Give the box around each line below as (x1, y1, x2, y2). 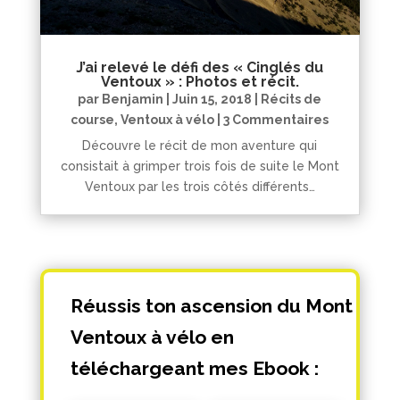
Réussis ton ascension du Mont (70, 294, 353, 317)
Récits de (261, 91, 322, 106)
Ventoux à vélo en (70, 325, 234, 348)
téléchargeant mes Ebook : (70, 356, 319, 379)
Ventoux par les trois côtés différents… (84, 179, 315, 194)
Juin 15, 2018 (172, 91, 253, 106)
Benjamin (102, 91, 164, 106)
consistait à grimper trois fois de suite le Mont (60, 158, 339, 173)
